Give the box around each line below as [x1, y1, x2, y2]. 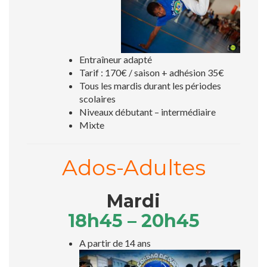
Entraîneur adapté [79, 53, 152, 65]
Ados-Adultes [61, 154, 206, 181]
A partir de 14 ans [79, 237, 151, 249]
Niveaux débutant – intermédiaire [79, 105, 216, 117]
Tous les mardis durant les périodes [79, 79, 221, 91]
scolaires [79, 92, 116, 104]
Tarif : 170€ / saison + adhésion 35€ [79, 66, 224, 78]
